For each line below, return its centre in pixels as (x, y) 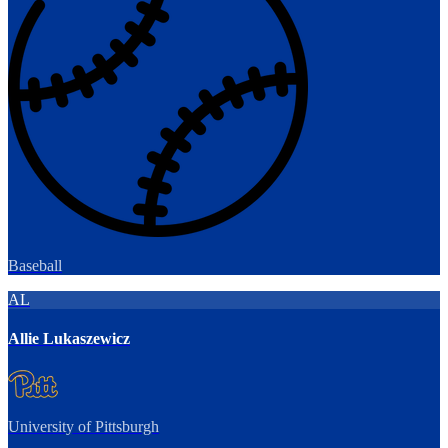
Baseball (35, 265)
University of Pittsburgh (83, 426)
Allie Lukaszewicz (69, 339)
